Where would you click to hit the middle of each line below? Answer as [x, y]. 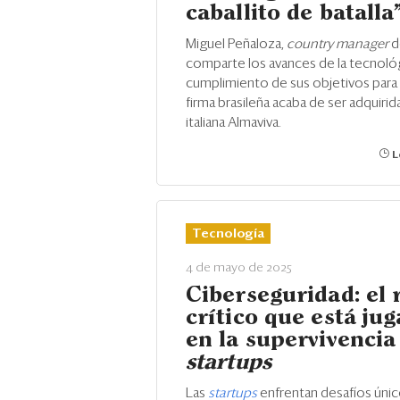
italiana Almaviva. [233, 123]
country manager [339, 44]
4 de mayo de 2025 [239, 268]
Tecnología [228, 234]
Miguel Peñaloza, [236, 44]
